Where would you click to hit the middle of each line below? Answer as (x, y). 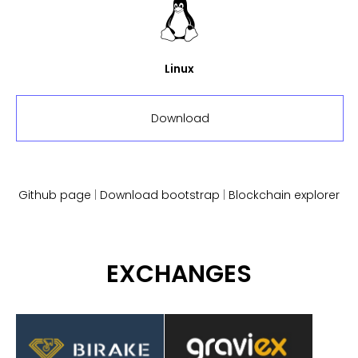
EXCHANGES (179, 274)
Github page (55, 195)
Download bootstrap (160, 195)
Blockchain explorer (284, 195)
